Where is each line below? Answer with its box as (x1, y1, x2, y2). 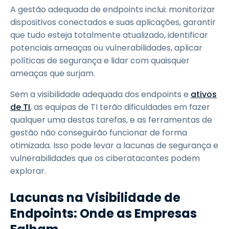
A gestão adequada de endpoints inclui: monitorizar (10, 4, 215, 15)
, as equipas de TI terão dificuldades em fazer (30, 101, 210, 113)
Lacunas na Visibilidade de (10, 189, 180, 206)
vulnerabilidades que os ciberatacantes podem (10, 152, 200, 164)
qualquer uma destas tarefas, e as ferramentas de (10, 114, 212, 126)
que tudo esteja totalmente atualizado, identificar (10, 29, 208, 41)
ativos (191, 88, 217, 100)
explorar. (10, 165, 46, 177)
